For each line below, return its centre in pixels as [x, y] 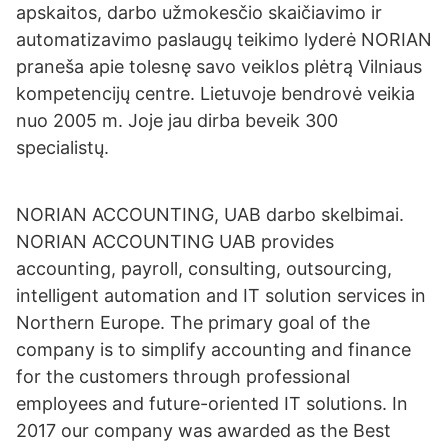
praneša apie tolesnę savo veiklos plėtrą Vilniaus [219, 66]
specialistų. [62, 147]
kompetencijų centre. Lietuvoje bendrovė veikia [215, 93]
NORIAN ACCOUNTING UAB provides [175, 241]
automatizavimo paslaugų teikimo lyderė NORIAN [224, 39]
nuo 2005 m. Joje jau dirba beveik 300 [177, 120]
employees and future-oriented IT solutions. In [212, 403]
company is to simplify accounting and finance [213, 349]
